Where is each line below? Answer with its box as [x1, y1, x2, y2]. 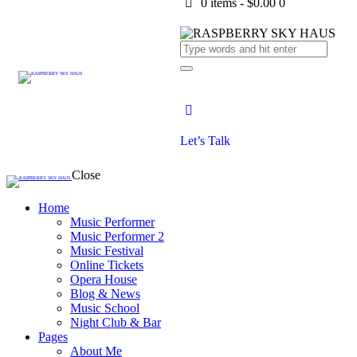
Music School [70, 301, 139, 315]
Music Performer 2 [70, 229, 164, 243]
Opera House [70, 273, 137, 286]
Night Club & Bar [70, 316, 161, 329]
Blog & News [70, 287, 140, 300]
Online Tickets [70, 258, 143, 272]
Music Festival [70, 244, 143, 257]
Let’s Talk [180, 134, 231, 147]
